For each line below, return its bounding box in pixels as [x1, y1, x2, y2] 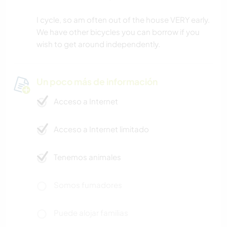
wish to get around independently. [36, 39, 160, 49]
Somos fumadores [54, 180, 122, 190]
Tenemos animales [54, 152, 121, 162]
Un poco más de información [36, 76, 158, 88]
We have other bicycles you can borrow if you [36, 27, 200, 37]
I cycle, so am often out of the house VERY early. [36, 15, 210, 25]
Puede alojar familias [54, 208, 128, 218]
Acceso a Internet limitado [54, 124, 149, 134]
